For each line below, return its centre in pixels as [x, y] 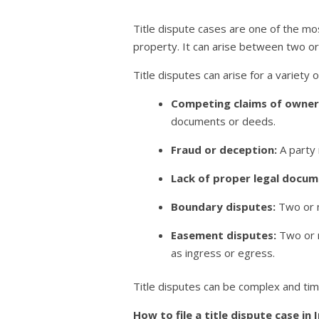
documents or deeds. [224, 121]
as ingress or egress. [223, 252]
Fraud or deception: [224, 149]
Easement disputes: [224, 235]
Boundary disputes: [224, 206]
